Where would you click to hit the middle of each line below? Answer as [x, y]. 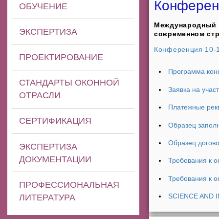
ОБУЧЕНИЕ [44, 6]
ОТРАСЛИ [40, 96]
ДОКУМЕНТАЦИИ [55, 159]
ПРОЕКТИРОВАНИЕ [61, 57]
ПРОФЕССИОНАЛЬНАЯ [69, 185]
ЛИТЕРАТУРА [47, 197]
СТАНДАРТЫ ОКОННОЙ [69, 83]
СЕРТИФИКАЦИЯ [55, 121]
